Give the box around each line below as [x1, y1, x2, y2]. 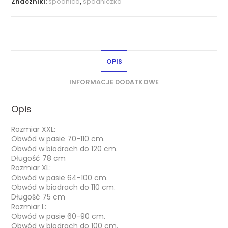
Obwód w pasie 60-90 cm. [11, 211, 106, 222]
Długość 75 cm [11, 192, 66, 203]
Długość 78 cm [11, 153, 66, 164]
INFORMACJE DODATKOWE [69, 78, 159, 87]
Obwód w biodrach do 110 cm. [11, 182, 116, 193]
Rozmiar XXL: [11, 124, 56, 135]
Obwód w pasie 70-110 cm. [11, 134, 105, 145]
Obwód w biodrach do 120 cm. [11, 144, 118, 154]
